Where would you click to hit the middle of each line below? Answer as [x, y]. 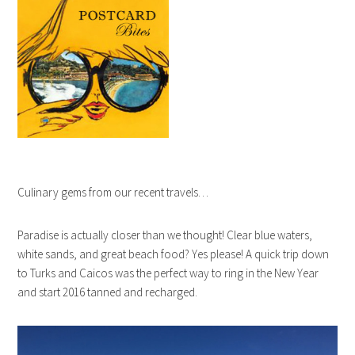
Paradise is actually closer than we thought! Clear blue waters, [165, 235]
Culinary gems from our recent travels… [113, 192]
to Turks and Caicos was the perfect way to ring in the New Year [168, 273]
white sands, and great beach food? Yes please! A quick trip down [174, 254]
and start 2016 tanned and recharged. [108, 292]
